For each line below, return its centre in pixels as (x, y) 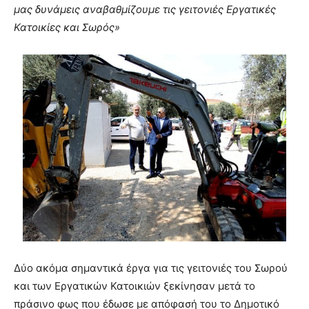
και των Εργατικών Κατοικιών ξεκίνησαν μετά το (134, 286)
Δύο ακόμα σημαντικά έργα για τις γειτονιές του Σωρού (151, 268)
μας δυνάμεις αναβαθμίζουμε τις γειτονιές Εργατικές (145, 9)
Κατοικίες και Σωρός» (67, 27)
